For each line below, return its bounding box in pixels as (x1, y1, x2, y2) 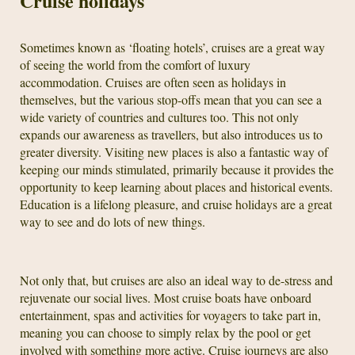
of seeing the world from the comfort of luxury (20, 55, 250, 73)
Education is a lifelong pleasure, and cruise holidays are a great (20, 195, 332, 212)
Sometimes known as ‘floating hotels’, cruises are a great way (20, 38, 325, 55)
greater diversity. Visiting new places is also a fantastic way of (20, 143, 328, 160)
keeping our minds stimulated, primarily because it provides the (20, 160, 334, 177)
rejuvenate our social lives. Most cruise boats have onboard (20, 288, 311, 306)
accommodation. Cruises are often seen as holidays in (20, 73, 286, 90)
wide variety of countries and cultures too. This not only (20, 108, 299, 125)
